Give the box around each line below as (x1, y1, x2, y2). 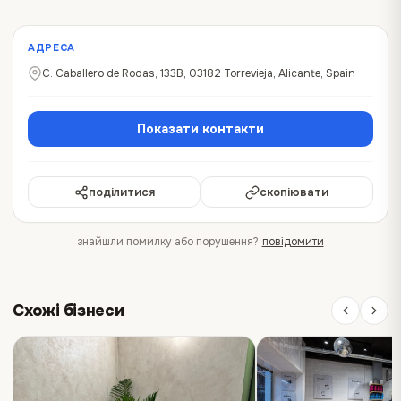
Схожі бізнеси (13, 300, 124, 320)
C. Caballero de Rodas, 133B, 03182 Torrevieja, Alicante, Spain (42, 66, 355, 81)
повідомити (261, 235, 324, 250)
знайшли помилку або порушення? (77, 235, 259, 250)
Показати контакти (137, 121, 264, 138)
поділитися (88, 184, 155, 200)
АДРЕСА (28, 41, 75, 55)
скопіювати (260, 184, 328, 200)
